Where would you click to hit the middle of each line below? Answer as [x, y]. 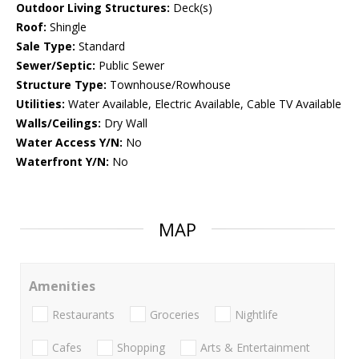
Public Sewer [130, 66]
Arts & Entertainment [255, 347]
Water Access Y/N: [69, 143]
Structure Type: [61, 85]
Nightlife [256, 314]
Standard [100, 46]
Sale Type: [46, 46]
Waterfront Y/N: [63, 162]
